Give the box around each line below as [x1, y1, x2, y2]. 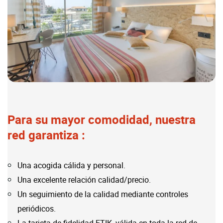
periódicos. [17, 203, 56, 215]
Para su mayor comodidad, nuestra [7, 111, 196, 128]
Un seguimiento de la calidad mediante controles [17, 189, 188, 200]
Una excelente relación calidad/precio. [17, 174, 151, 186]
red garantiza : [7, 127, 85, 143]
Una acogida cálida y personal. [17, 160, 125, 171]
